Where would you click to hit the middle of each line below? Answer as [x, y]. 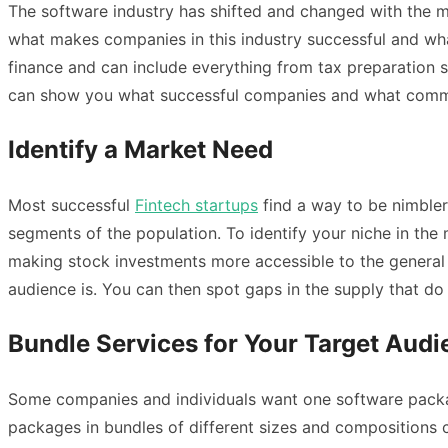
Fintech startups [196, 204]
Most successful [71, 204]
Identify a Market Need [140, 149]
